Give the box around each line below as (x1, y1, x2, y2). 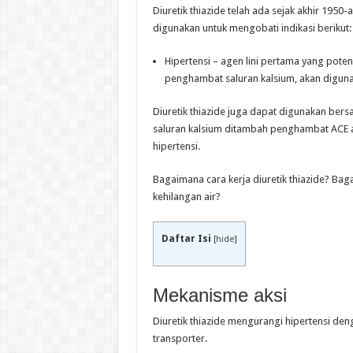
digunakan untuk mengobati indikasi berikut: (152, 22, 351, 35)
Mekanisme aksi (152, 284, 287, 307)
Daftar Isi (161, 233, 211, 245)
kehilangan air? (152, 191, 221, 203)
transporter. (152, 333, 207, 345)
